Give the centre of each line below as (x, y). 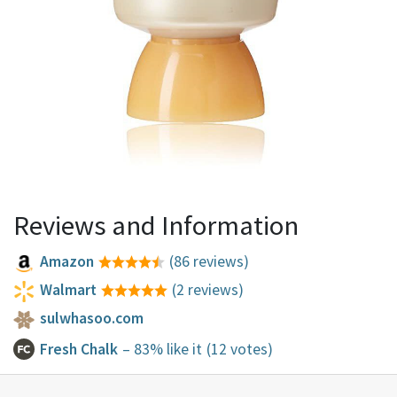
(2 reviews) (207, 290)
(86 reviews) (209, 262)
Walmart (69, 290)
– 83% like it (163, 349)
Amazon (67, 262)
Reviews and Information (156, 225)
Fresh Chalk (79, 349)
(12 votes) (239, 349)
